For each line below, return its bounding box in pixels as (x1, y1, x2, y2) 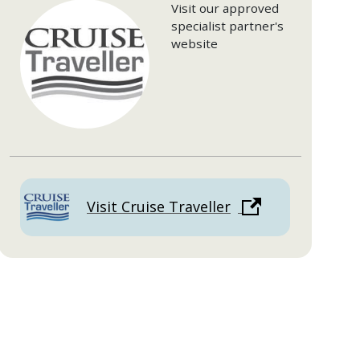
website (171, 35, 219, 51)
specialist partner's (171, 17, 284, 34)
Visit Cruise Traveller (87, 197, 231, 217)
